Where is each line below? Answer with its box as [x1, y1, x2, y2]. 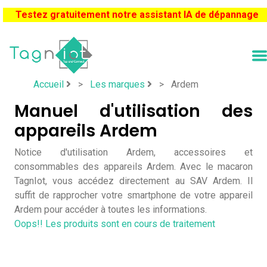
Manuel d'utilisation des [14, 99, 253, 123]
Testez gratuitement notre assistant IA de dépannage [15, 9, 259, 20]
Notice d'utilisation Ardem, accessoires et [14, 147, 253, 158]
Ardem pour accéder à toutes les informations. [14, 204, 207, 215]
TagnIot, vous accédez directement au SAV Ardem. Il [14, 175, 253, 187]
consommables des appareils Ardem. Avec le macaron [14, 161, 253, 172]
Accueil [33, 79, 64, 90]
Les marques [90, 79, 145, 90]
